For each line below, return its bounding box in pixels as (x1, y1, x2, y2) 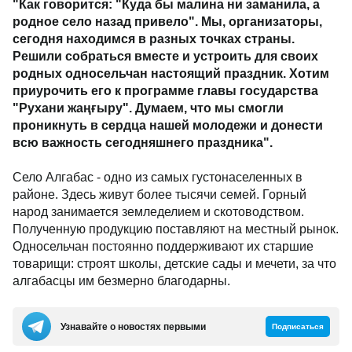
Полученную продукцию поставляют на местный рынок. (13, 222, 339, 236)
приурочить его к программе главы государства (13, 84, 318, 97)
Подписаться (272, 322, 324, 331)
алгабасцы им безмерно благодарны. (13, 274, 230, 288)
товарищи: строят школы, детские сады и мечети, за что (13, 257, 336, 270)
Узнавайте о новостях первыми (60, 321, 206, 332)
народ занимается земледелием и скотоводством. (13, 205, 304, 218)
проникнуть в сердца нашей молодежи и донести (13, 119, 323, 132)
